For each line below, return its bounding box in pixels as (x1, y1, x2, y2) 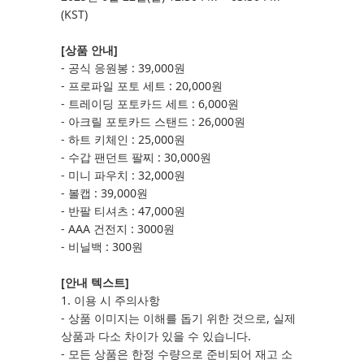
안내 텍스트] (65, 275, 129, 290)
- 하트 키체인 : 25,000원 (61, 132, 185, 147)
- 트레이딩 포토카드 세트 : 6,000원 (61, 96, 239, 111)
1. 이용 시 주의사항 (61, 292, 160, 308)
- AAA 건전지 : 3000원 (61, 221, 175, 236)
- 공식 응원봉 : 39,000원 (61, 60, 185, 76)
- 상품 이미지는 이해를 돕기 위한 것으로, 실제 (61, 310, 296, 326)
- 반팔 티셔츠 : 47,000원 (61, 203, 185, 219)
